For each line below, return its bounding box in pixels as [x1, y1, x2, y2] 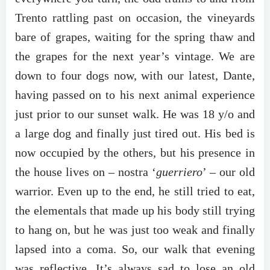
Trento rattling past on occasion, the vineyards [15, 10, 255, 24]
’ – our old [202, 165, 255, 178]
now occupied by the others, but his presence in [15, 145, 255, 159]
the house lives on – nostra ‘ [15, 165, 156, 178]
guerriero [156, 165, 202, 178]
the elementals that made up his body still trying [15, 203, 255, 217]
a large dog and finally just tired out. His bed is [15, 126, 255, 140]
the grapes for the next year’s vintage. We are [15, 49, 255, 63]
